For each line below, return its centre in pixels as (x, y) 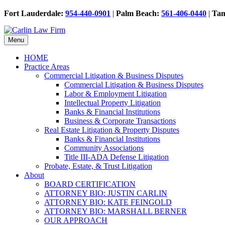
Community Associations (104, 148)
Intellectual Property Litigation (113, 103)
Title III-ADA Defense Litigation (117, 157)
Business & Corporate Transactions (120, 121)
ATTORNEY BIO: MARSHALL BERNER (116, 211)
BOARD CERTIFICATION (90, 184)
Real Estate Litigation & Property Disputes (112, 130)
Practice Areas (47, 67)
